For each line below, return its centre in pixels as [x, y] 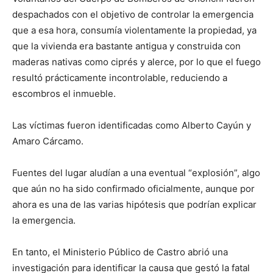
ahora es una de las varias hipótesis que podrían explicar [134, 205]
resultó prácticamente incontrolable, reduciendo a [120, 78]
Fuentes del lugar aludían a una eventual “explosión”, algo [136, 173]
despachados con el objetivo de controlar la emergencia [133, 15]
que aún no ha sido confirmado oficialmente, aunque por [133, 189]
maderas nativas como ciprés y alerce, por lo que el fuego [136, 62]
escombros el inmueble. [64, 94]
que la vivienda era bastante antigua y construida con [126, 46]
